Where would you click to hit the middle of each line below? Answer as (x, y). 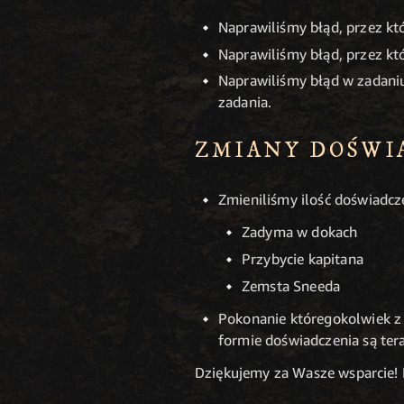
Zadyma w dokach (300, 232)
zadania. (245, 102)
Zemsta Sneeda (291, 285)
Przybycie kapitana (303, 259)
